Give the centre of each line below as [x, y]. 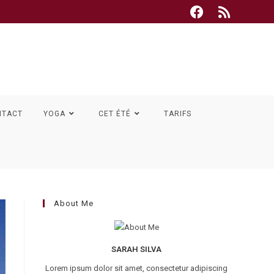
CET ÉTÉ [115, 114]
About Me [74, 203]
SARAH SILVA [136, 250]
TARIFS [178, 114]
